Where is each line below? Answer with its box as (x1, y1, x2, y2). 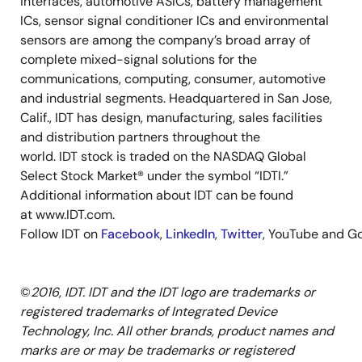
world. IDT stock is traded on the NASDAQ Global (20, 148, 306, 165)
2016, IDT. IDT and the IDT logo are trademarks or (31, 284, 315, 301)
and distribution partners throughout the (20, 128, 260, 145)
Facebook (101, 225, 160, 242)
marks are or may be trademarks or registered (20, 342, 294, 359)
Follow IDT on (20, 225, 101, 242)
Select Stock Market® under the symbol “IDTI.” (20, 167, 288, 184)
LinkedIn (166, 225, 215, 242)
